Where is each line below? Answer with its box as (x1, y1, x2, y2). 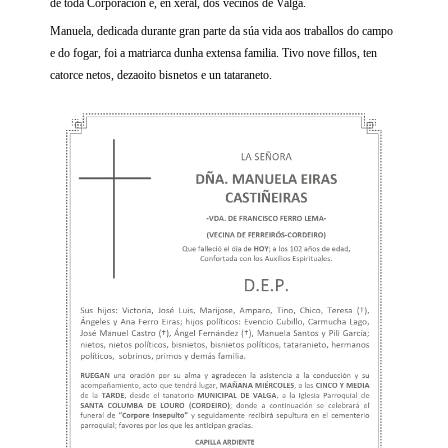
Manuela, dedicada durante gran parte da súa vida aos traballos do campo (50, 24, 393, 39)
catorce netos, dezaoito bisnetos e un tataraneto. (50, 68, 272, 83)
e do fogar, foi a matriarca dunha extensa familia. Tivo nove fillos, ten (50, 46, 377, 61)
